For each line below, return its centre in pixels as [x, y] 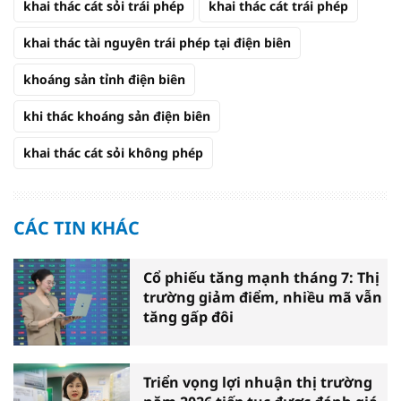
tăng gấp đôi [188, 316]
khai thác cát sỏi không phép [113, 152]
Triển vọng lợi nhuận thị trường [258, 383]
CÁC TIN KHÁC [77, 227]
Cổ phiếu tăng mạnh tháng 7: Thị [261, 277]
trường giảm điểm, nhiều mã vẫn [263, 297]
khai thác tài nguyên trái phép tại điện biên [157, 42]
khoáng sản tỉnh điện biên [104, 79]
